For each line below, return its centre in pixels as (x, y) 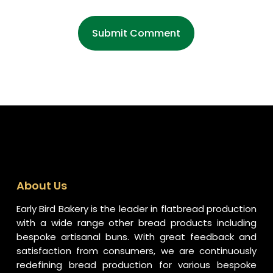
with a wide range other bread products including (136, 223)
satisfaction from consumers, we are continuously (136, 251)
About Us (41, 186)
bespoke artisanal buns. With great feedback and (136, 237)
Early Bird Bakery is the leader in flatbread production (136, 209)
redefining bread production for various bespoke (136, 265)
